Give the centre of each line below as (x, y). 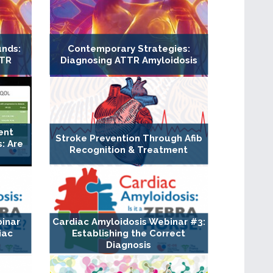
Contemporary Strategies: (129, 49)
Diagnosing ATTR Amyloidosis (129, 61)
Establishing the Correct (129, 234)
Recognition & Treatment (129, 150)
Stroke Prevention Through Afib (129, 138)
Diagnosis (129, 245)
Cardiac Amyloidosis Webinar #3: (129, 222)
